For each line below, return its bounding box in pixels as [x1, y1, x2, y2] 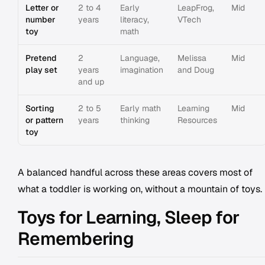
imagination [120, 64, 163, 75]
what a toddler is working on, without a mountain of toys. [18, 183, 262, 195]
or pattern [25, 115, 63, 125]
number [25, 14, 56, 25]
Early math [120, 103, 161, 114]
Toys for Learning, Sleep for [18, 206, 239, 229]
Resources [177, 115, 217, 125]
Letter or [25, 2, 59, 13]
